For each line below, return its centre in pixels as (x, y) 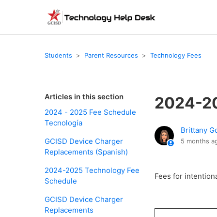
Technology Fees (176, 55)
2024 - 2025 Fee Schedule (90, 112)
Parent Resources (111, 55)
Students (58, 55)
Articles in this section (84, 97)
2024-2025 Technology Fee (92, 170)
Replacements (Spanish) (86, 152)
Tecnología (63, 123)
